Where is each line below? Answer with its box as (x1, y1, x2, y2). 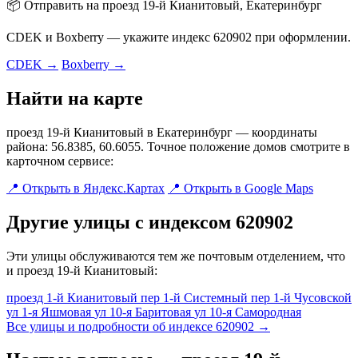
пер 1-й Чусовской (251, 290, 352, 304)
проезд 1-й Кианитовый (6, 290, 141, 304)
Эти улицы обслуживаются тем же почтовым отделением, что (6, 249, 345, 263)
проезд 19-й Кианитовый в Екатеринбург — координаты (6, 125, 317, 139)
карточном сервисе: (6, 153, 113, 168)
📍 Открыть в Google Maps (168, 181, 313, 195)
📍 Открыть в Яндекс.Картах (6, 181, 165, 195)
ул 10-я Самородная (194, 304, 301, 319)
